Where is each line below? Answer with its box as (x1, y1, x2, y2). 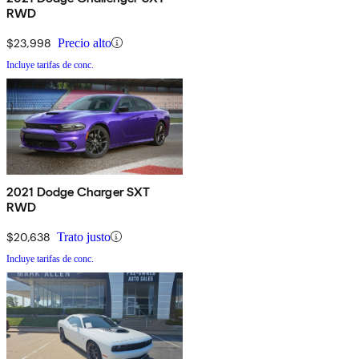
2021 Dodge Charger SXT (6, 184, 151, 200)
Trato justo (57, 229, 111, 244)
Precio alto (58, 35, 111, 50)
